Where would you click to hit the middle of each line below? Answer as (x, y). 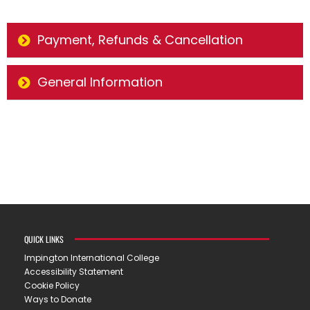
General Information (100, 82)
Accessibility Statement (74, 271)
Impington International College (92, 257)
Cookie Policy (52, 285)
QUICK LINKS (44, 239)
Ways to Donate (58, 299)
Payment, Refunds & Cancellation (140, 39)
